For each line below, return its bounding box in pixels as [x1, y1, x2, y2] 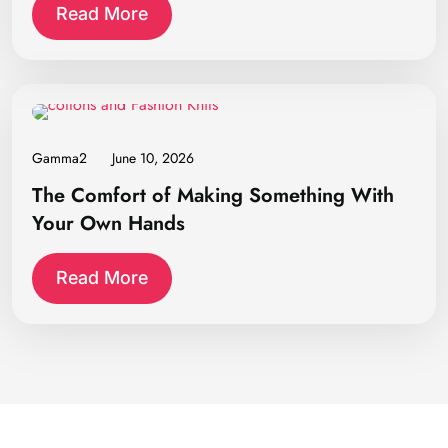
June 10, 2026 [112, 148, 194, 169]
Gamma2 [32, 148, 87, 169]
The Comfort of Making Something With [32, 180, 394, 210]
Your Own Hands [32, 208, 185, 238]
